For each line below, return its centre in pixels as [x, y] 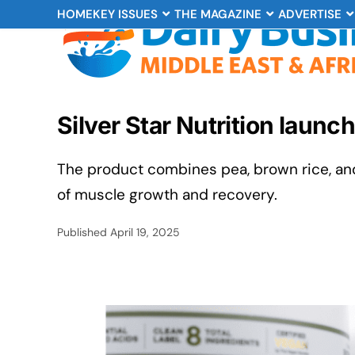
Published [84, 232]
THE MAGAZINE [218, 14]
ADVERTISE [310, 14]
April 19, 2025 [145, 232]
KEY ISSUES [125, 14]
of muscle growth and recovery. [167, 195]
